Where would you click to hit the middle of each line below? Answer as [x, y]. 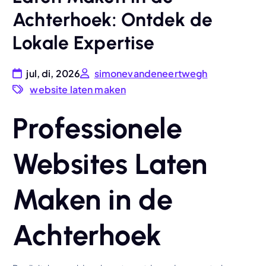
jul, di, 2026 [53, 73]
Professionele [97, 128]
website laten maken [78, 89]
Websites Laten [110, 164]
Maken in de [93, 199]
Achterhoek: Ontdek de [113, 20]
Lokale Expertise [84, 43]
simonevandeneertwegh [151, 73]
